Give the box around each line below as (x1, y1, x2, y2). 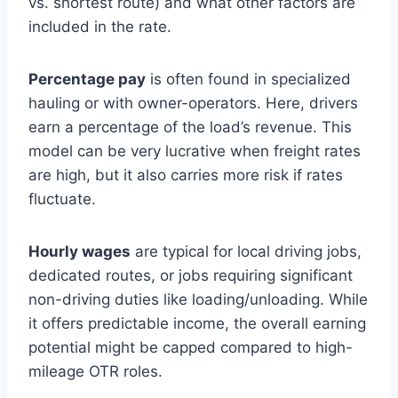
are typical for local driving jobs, (131, 242, 362, 260)
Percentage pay (28, 69, 146, 88)
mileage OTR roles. (28, 362, 163, 380)
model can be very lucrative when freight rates (28, 141, 361, 160)
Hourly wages (28, 242, 131, 260)
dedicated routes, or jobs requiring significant (28, 266, 353, 284)
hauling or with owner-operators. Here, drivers (28, 93, 358, 112)
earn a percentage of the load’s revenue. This (28, 117, 352, 136)
